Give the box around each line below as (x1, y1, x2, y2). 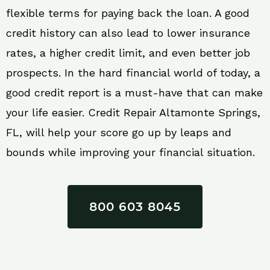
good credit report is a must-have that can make (6, 86, 263, 99)
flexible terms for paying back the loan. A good (6, 7, 250, 20)
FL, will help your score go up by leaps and (6, 126, 231, 139)
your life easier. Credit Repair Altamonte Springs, (6, 106, 260, 119)
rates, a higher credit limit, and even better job (6, 46, 250, 60)
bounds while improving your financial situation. (6, 146, 255, 159)
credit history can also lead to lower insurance (6, 27, 250, 40)
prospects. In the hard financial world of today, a (6, 66, 260, 80)
